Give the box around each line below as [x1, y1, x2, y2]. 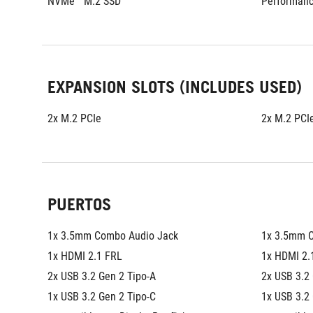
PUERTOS [48, 194, 111, 214]
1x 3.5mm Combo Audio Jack [48, 229, 178, 242]
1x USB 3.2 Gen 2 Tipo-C [48, 290, 156, 303]
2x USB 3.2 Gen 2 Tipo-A [48, 270, 156, 283]
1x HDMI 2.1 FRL [48, 249, 122, 263]
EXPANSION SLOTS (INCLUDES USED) [48, 77, 302, 97]
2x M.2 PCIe [48, 112, 101, 125]
